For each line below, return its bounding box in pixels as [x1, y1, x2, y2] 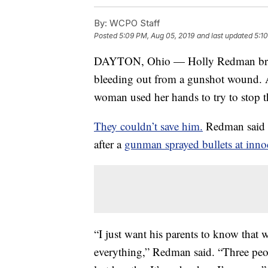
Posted [94, 31, 119, 41]
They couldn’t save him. [94, 118, 203, 134]
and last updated [197, 31, 252, 41]
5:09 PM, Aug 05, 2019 [119, 31, 194, 41]
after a [94, 136, 124, 152]
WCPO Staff [107, 17, 160, 29]
